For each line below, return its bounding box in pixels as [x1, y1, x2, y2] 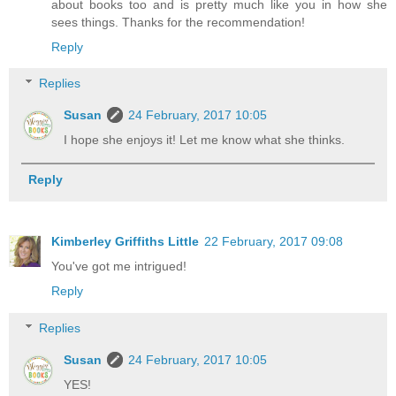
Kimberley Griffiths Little [51, 234, 199, 249]
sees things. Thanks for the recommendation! [51, 14, 305, 29]
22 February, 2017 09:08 [204, 234, 343, 249]
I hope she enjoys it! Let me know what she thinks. [64, 133, 346, 148]
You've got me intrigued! [51, 259, 187, 274]
